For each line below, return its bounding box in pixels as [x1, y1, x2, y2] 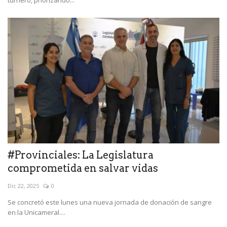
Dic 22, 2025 [8, 182, 39, 190]
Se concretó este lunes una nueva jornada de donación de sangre [8, 198, 212, 207]
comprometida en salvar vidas [8, 162, 158, 175]
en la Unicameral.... [8, 208, 65, 217]
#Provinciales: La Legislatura [8, 149, 154, 162]
